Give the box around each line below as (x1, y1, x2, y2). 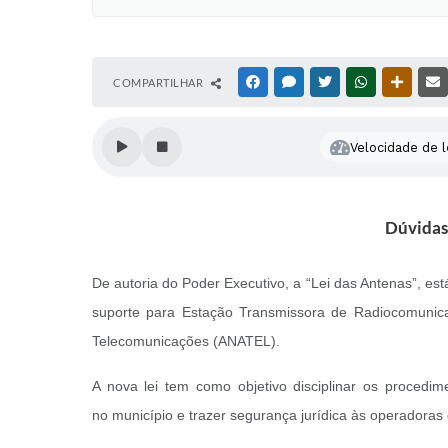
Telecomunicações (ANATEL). (92, 333, 280, 349)
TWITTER (335, 76, 382, 88)
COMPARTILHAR (113, 76, 206, 89)
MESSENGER (299, 76, 362, 88)
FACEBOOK (263, 76, 321, 88)
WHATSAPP (371, 76, 429, 88)
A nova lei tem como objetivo (92, 378, 294, 394)
